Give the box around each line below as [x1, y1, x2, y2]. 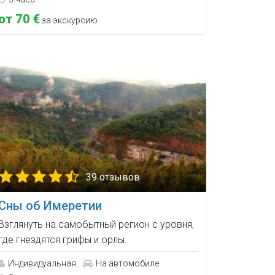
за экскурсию [39, 15, 98, 26]
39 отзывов [85, 171, 140, 183]
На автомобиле [95, 258, 159, 268]
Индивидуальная [7, 258, 76, 268]
